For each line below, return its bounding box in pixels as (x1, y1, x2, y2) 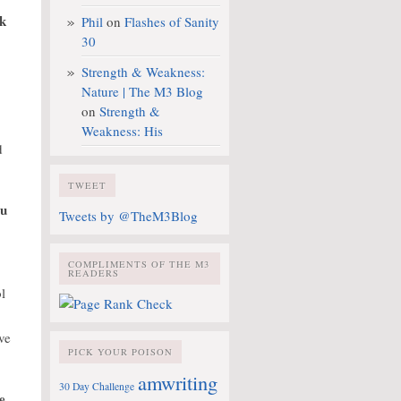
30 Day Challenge (59, 380, 134, 393)
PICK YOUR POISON (68, 346, 173, 358)
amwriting (138, 369, 218, 396)
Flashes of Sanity (124, 13, 219, 30)
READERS (68, 267, 119, 279)
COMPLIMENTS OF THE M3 (68, 258, 209, 270)
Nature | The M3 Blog (81, 82, 203, 100)
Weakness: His (81, 122, 163, 140)
